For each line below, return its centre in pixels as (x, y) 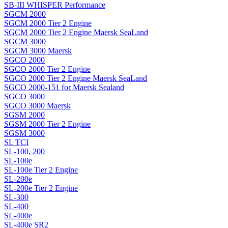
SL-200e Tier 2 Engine (41, 188)
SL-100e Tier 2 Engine (41, 170)
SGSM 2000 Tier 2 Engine (47, 124)
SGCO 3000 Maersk (37, 106)
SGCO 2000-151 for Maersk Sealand (64, 88)
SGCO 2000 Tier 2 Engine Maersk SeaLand (76, 78)
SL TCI (16, 142)
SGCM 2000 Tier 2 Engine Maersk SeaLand (76, 33)
